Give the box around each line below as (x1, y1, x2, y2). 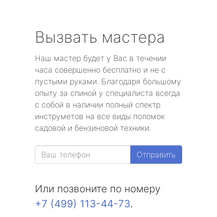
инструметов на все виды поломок (35, 111, 165, 121)
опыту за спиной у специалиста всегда (35, 88, 180, 98)
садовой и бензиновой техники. (35, 123, 151, 133)
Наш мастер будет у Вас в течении (35, 53, 166, 63)
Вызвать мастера (35, 28, 165, 46)
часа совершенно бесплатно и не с (35, 65, 166, 75)
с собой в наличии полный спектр (35, 100, 160, 109)
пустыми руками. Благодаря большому (35, 77, 181, 86)
